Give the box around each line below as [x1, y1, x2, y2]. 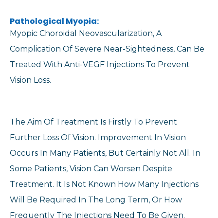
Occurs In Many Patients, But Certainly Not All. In [10, 148, 200, 158]
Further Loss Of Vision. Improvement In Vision [10, 133, 186, 143]
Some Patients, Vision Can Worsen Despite [10, 164, 172, 174]
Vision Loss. [10, 75, 51, 85]
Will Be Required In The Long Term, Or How [10, 195, 182, 205]
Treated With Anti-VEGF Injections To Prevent [10, 59, 190, 69]
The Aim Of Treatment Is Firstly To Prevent [10, 117, 177, 127]
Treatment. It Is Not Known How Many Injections [10, 180, 199, 189]
